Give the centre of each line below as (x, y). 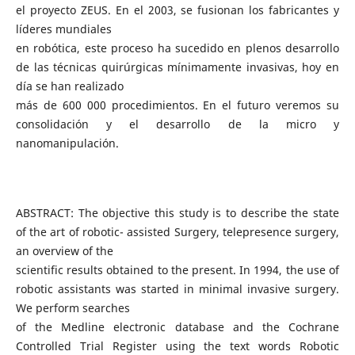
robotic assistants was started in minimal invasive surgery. (177, 289)
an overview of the (64, 251)
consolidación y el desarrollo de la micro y (177, 124)
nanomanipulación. (67, 143)
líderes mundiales (63, 29)
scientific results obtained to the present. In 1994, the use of (177, 270)
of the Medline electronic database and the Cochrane (177, 327)
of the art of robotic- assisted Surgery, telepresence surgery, (177, 232)
